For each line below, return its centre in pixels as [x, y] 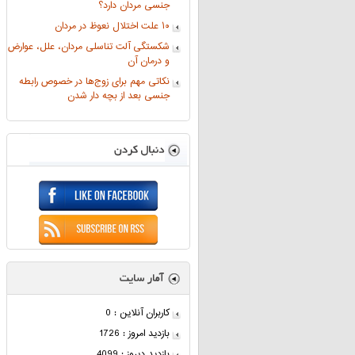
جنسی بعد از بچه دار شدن [118, 96]
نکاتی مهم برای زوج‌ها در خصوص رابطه [94, 82]
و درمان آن [149, 61]
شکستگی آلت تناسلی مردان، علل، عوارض [89, 47]
